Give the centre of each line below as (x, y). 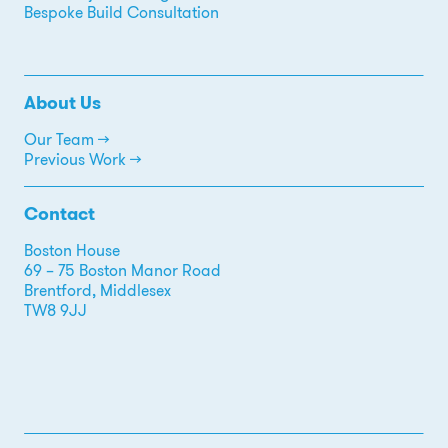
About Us (62, 103)
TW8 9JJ (55, 311)
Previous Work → (82, 160)
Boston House (72, 251)
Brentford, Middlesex (97, 291)
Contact (59, 214)
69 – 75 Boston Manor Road (122, 271)
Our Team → (66, 140)
